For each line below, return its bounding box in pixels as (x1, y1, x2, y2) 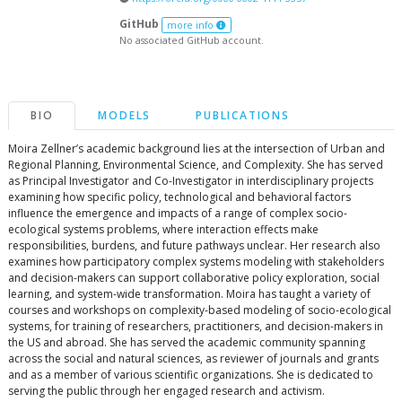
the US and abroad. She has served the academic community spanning (8, 334, 365, 350)
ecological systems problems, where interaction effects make (8, 221, 319, 237)
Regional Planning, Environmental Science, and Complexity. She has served (8, 156, 383, 172)
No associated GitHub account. (119, 32, 264, 47)
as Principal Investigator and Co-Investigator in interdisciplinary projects (8, 172, 373, 188)
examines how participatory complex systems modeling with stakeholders (8, 253, 384, 269)
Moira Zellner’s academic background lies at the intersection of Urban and (8, 140, 385, 156)
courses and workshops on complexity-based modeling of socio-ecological (8, 301, 391, 318)
